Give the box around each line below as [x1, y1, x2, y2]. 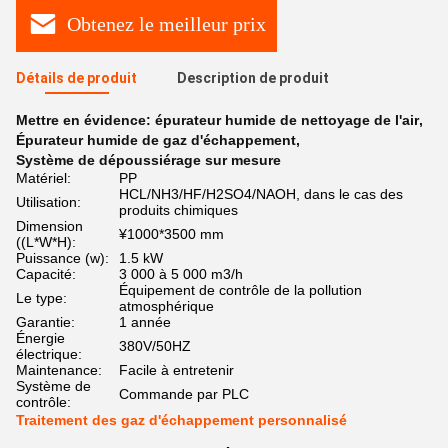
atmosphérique [119, 298, 214, 314]
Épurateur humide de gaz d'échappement [16, 132, 296, 148]
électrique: [16, 346, 82, 362]
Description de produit [177, 70, 329, 86]
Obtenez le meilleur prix [67, 12, 266, 35]
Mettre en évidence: [16, 112, 155, 128]
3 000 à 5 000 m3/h [119, 266, 243, 282]
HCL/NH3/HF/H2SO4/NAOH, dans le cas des [119, 186, 403, 202]
